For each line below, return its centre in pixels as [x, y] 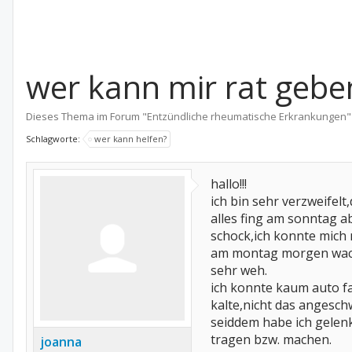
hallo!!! [229, 184]
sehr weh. [239, 270]
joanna [61, 342]
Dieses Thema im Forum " [86, 116]
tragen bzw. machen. [271, 339]
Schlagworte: [54, 139]
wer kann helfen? [130, 139]
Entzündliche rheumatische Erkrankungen [247, 116]
